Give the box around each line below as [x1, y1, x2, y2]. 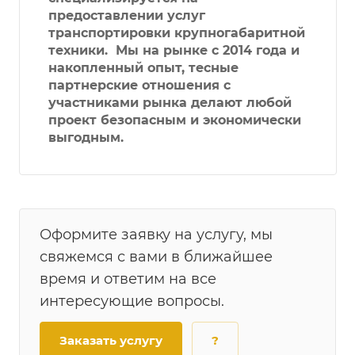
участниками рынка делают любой [48, 94, 292, 110]
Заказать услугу [59, 333, 162, 349]
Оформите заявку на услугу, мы [40, 226, 273, 244]
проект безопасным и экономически [48, 112, 301, 128]
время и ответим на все [40, 270, 216, 288]
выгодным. [48, 129, 124, 145]
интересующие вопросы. [40, 292, 224, 311]
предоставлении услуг [48, 7, 205, 23]
